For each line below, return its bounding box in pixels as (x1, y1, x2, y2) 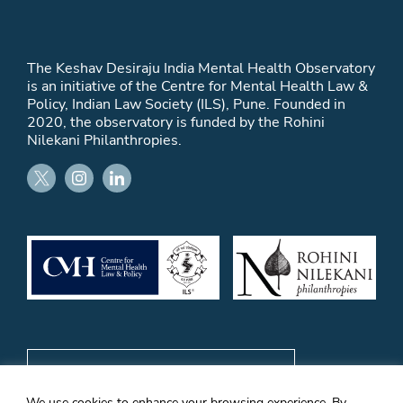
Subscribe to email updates (39, 363, 283, 391)
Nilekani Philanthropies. (27, 130, 182, 150)
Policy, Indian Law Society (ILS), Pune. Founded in (27, 94, 345, 114)
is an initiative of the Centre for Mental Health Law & (27, 76, 368, 96)
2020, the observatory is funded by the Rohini (27, 112, 325, 132)
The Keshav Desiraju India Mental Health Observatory (27, 58, 375, 78)
